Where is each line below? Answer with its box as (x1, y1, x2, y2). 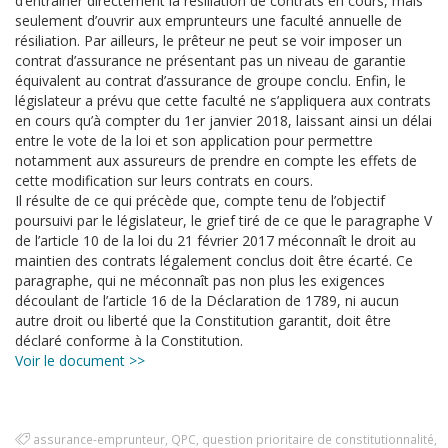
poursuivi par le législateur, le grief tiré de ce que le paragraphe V (15, 211, 432, 230)
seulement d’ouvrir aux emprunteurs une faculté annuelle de (15, 11, 402, 30)
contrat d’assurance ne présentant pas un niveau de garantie (15, 51, 406, 70)
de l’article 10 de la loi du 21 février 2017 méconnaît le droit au (15, 231, 416, 250)
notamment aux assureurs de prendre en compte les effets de (15, 151, 417, 170)
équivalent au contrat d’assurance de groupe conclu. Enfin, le (15, 71, 406, 90)
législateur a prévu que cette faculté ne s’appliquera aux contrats (15, 91, 431, 110)
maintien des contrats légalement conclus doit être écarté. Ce (15, 251, 413, 270)
